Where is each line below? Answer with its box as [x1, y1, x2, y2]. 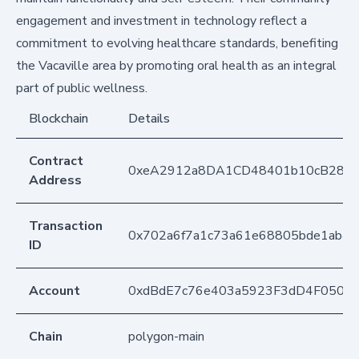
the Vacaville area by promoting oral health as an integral [16, 56, 337, 75]
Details [128, 109, 170, 127]
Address [29, 171, 82, 189]
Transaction [29, 216, 103, 235]
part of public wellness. [16, 79, 147, 97]
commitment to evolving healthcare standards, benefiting [16, 34, 338, 52]
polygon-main [128, 327, 204, 345]
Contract [29, 151, 83, 170]
